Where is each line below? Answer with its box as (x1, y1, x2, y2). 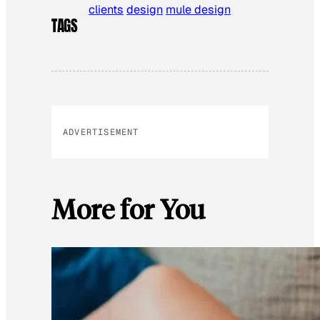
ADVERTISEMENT (63, 126, 139, 138)
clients (89, 2, 124, 18)
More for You (51, 191, 205, 226)
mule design (166, 2, 231, 18)
